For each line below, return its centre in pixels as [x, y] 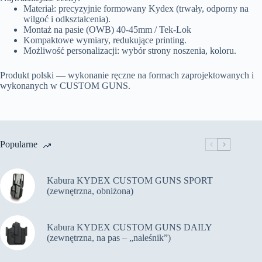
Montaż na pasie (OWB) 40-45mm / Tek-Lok [107, 29]
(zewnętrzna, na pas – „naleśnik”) [109, 237]
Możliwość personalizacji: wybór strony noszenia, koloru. [130, 50]
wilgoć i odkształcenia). [67, 19]
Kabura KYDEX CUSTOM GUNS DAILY [129, 227]
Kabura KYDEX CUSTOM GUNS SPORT [130, 180]
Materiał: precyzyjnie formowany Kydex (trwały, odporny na [136, 8]
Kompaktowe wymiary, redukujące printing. [105, 40]
